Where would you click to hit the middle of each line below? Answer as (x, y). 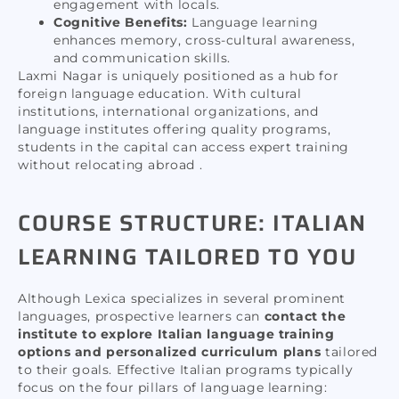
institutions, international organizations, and (168, 111)
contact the (305, 317)
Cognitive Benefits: (121, 22)
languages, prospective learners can (141, 317)
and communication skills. (142, 57)
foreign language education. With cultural (160, 93)
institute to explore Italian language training (176, 334)
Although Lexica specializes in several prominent (182, 299)
